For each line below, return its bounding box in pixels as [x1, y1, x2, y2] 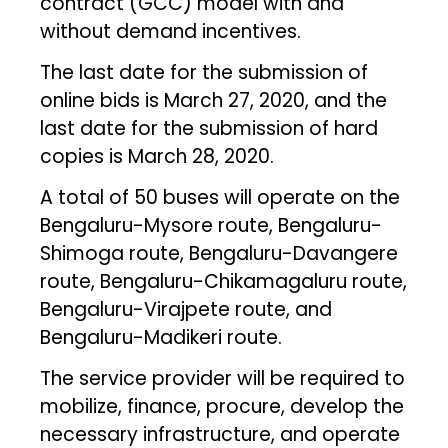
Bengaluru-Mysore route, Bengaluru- [40, 211, 383, 239]
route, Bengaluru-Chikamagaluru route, [40, 267, 408, 295]
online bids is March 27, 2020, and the [40, 86, 388, 114]
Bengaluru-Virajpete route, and [40, 295, 333, 323]
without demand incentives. [40, 17, 302, 45]
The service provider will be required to [40, 364, 406, 392]
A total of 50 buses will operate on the [40, 183, 401, 211]
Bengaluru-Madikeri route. [40, 323, 283, 351]
